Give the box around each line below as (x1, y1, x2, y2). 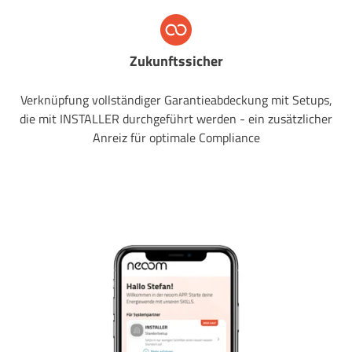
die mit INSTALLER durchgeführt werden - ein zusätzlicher (20, 109, 332, 129)
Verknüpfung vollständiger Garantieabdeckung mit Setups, (20, 90, 332, 110)
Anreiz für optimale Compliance (92, 128, 260, 148)
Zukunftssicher (129, 50, 223, 72)
